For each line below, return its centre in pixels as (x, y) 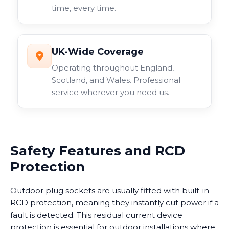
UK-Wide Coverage (98, 51)
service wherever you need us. (110, 92)
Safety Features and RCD (98, 151)
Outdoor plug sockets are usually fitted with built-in (110, 190)
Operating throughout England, (113, 67)
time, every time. (84, 8)
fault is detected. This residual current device (96, 215)
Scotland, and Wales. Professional (116, 80)
